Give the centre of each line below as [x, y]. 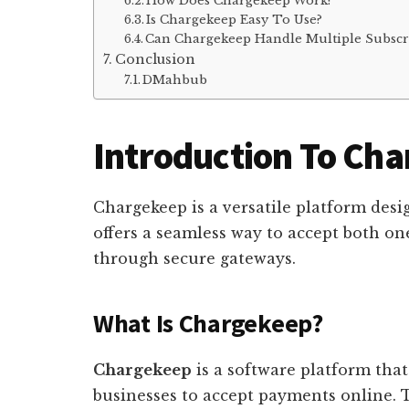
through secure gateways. [194, 258]
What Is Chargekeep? [208, 323]
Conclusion [155, 59]
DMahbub [175, 79]
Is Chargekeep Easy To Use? [235, 19]
